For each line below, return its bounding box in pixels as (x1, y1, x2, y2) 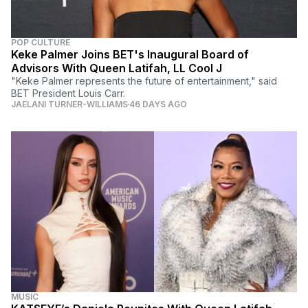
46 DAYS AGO (129, 99, 187, 110)
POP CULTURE (11, 37, 70, 48)
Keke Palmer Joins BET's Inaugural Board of (11, 47, 249, 62)
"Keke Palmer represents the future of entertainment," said (11, 75, 277, 87)
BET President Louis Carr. (11, 87, 125, 100)
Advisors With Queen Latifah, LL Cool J (11, 61, 222, 76)
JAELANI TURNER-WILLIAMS (11, 99, 128, 110)
